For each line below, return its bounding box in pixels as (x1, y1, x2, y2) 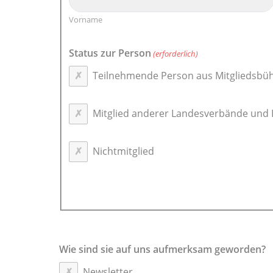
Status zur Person (69, 46, 151, 60)
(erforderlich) (153, 48, 199, 59)
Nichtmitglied (93, 144, 154, 158)
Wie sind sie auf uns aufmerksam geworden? (59, 242, 266, 256)
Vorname (69, 14, 102, 26)
